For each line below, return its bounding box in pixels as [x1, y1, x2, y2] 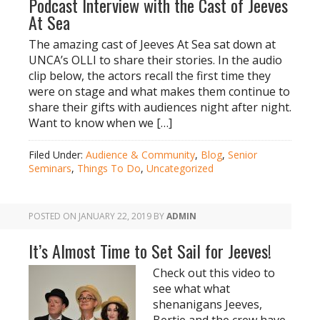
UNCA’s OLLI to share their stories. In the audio [29, 52, 282, 68]
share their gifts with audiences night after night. [29, 99, 291, 115]
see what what [153, 281, 230, 296]
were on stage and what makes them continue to [29, 84, 290, 99]
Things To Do [77, 161, 141, 175]
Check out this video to [153, 265, 275, 281]
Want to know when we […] [29, 115, 172, 131]
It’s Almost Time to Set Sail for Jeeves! [29, 238, 271, 264]
